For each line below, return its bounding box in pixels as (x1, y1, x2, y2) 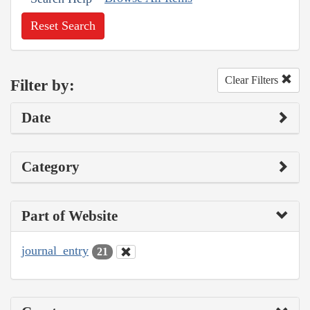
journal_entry (21, 244, 89, 258)
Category (21, 158, 80, 176)
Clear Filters (225, 74, 281, 86)
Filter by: (10, 76, 75, 94)
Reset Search (30, 19, 95, 33)
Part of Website (21, 208, 118, 225)
